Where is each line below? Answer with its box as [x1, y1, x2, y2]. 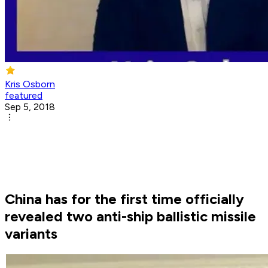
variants [5, 225, 57, 243]
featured [5, 90, 42, 102]
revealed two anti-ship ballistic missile [5, 208, 256, 226]
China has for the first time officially [5, 190, 244, 208]
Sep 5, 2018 [5, 101, 55, 113]
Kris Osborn [5, 78, 55, 90]
